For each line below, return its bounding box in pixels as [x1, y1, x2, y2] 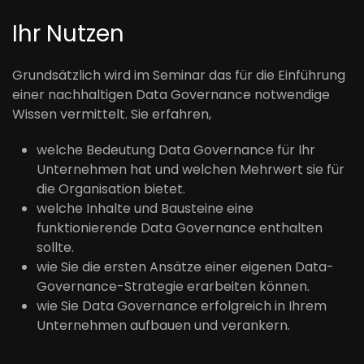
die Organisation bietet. [37, 180, 185, 198]
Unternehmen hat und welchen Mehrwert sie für [37, 160, 344, 179]
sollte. [37, 238, 74, 257]
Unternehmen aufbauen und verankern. [37, 316, 290, 335]
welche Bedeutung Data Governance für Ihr [37, 141, 315, 159]
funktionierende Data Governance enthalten [37, 219, 323, 237]
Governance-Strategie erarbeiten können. [37, 277, 310, 296]
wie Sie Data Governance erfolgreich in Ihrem [37, 297, 327, 315]
